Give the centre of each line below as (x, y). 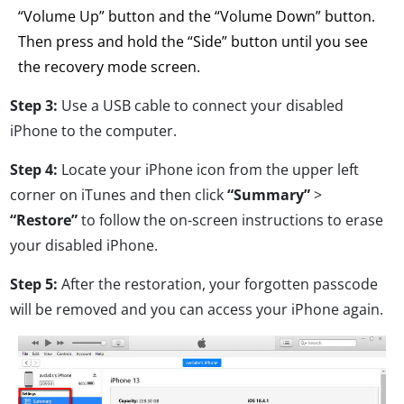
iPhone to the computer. (93, 131)
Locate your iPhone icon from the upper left (208, 170)
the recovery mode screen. (109, 67)
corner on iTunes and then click (119, 195)
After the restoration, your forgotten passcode (218, 285)
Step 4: (34, 170)
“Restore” (44, 220)
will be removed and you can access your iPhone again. (197, 310)
